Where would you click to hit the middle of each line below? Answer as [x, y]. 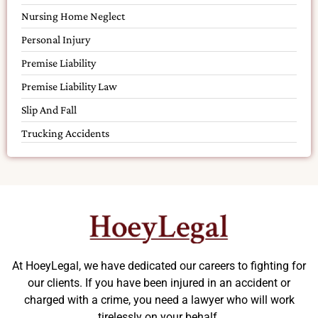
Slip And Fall [49, 109]
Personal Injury [56, 39]
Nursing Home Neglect [73, 16]
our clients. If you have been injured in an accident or [159, 283]
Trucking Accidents [65, 133]
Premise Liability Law [69, 86]
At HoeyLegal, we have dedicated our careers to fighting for [159, 265]
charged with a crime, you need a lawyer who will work [159, 300]
